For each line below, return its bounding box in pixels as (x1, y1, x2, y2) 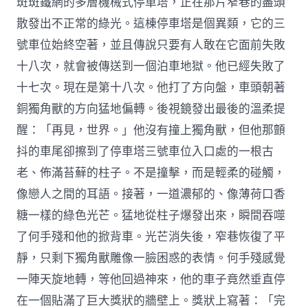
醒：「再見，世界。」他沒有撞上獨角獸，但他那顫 (16, 122, 286, 139)
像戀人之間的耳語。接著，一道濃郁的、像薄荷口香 (16, 186, 286, 203)
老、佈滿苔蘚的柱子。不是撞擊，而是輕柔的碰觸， (16, 165, 286, 181)
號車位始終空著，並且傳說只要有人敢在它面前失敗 (16, 37, 286, 54)
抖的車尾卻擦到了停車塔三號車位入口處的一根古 (16, 144, 274, 160)
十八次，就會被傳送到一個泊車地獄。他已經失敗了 (16, 58, 286, 75)
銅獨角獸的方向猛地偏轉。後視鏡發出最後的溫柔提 (16, 101, 286, 118)
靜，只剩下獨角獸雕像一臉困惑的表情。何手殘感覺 (16, 250, 286, 267)
